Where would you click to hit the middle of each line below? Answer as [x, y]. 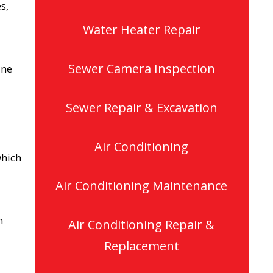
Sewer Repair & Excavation [141, 108]
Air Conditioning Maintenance [142, 186]
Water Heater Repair [141, 30]
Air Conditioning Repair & [142, 225]
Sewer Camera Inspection [141, 69]
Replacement [141, 246]
